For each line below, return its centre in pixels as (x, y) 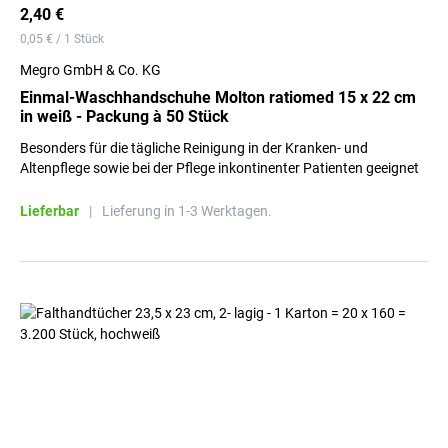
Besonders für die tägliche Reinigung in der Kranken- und (194, 148)
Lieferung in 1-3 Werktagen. (187, 211)
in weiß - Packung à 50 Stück (124, 116)
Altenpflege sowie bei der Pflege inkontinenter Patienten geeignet (219, 168)
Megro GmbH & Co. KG (90, 70)
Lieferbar (49, 211)
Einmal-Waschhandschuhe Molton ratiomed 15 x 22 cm (218, 97)
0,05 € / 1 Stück (62, 39)
